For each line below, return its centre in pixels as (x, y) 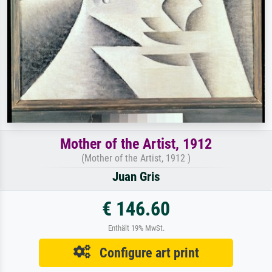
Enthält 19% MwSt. (136, 228)
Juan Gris (136, 176)
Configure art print (144, 252)
